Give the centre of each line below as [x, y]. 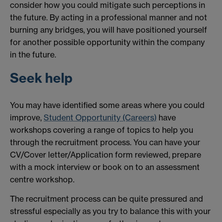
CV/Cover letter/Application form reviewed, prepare [106, 154]
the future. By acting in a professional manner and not [109, 17]
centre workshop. [42, 179]
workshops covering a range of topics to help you [102, 130]
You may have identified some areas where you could [107, 105]
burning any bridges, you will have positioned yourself [109, 29]
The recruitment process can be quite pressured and [107, 199]
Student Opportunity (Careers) [100, 117]
